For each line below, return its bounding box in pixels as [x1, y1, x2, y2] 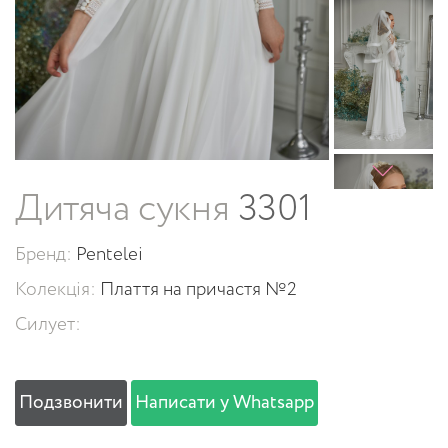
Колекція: [15, 276, 100, 304]
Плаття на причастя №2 [100, 276, 297, 304]
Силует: [15, 311, 81, 339]
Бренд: [15, 241, 76, 269]
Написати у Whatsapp [135, 389, 314, 417]
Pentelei [76, 241, 143, 269]
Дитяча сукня [15, 182, 230, 237]
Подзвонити [19, 389, 123, 417]
